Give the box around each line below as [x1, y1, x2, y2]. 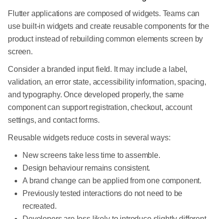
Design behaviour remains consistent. [22, 164, 151, 173]
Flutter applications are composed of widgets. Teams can [8, 9, 200, 18]
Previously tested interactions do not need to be [22, 189, 183, 198]
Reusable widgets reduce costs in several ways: [8, 133, 171, 142]
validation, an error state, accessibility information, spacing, [8, 78, 206, 87]
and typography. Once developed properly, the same [8, 90, 184, 99]
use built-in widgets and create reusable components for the [8, 22, 209, 31]
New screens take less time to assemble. [22, 151, 160, 160]
